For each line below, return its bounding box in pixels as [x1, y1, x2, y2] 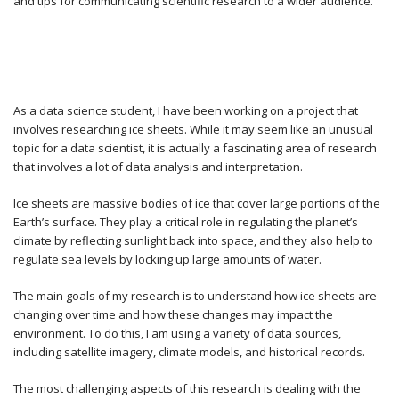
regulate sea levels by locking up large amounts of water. [13, 251, 322, 267]
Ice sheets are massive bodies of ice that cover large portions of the [13, 195, 380, 211]
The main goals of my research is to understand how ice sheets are [13, 288, 377, 304]
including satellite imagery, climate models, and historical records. [13, 344, 365, 360]
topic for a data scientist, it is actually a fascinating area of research [13, 140, 377, 156]
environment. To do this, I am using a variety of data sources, [13, 325, 341, 341]
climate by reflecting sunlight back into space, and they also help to [13, 232, 373, 248]
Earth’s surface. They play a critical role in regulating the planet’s [13, 214, 358, 230]
